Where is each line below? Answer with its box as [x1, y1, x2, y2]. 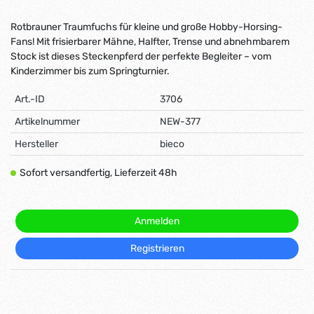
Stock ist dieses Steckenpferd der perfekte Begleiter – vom [11, 50, 271, 62]
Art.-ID [15, 93, 45, 105]
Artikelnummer [15, 115, 80, 128]
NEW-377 [160, 115, 200, 128]
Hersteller [15, 137, 58, 150]
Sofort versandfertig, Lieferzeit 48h [19, 166, 177, 179]
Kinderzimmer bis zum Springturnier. [11, 64, 170, 77]
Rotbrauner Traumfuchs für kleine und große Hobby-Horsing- [11, 20, 282, 33]
